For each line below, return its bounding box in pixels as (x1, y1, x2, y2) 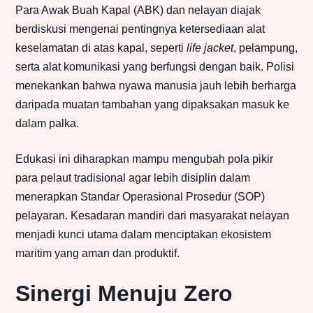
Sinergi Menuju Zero (15, 281, 233, 307)
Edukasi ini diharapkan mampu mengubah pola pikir (15, 153, 273, 166)
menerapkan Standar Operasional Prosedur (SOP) (15, 191, 265, 203)
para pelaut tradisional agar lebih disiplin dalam (15, 172, 250, 184)
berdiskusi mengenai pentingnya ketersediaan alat (15, 23, 265, 36)
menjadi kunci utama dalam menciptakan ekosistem (15, 228, 271, 241)
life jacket (187, 42, 233, 54)
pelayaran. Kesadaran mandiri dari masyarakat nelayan (15, 210, 289, 222)
